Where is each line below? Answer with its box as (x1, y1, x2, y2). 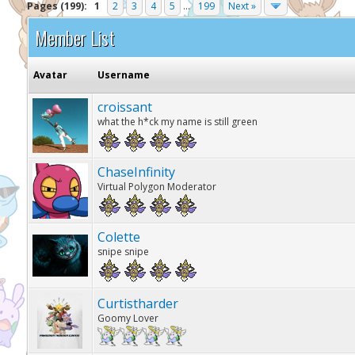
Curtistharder (97, 295, 178, 312)
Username (97, 68, 150, 82)
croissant (97, 98, 152, 116)
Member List (34, 23, 115, 52)
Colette (97, 228, 140, 246)
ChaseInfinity (97, 163, 175, 181)
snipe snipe (97, 245, 149, 258)
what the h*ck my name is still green (97, 115, 258, 128)
